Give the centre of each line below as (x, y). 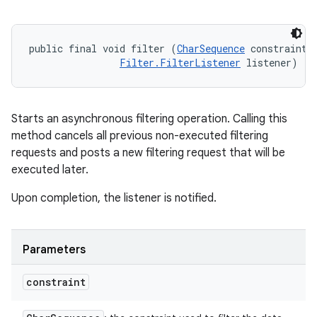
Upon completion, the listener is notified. (114, 198)
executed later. (50, 170)
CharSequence (211, 48)
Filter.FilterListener (180, 63)
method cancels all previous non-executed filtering (140, 136)
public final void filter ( (103, 48)
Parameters (54, 250)
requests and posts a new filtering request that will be (148, 153)
